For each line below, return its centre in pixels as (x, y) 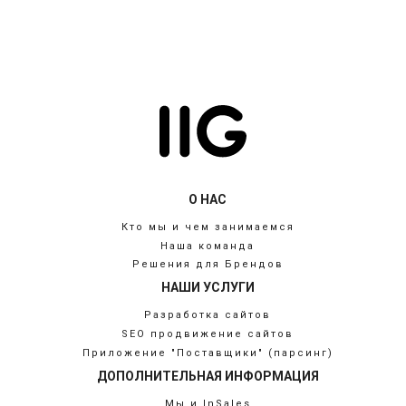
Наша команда (208, 246)
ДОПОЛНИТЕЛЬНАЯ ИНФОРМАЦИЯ (208, 376)
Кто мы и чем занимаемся (208, 227)
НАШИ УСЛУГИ (208, 288)
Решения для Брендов (208, 265)
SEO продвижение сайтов (208, 334)
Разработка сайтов (208, 315)
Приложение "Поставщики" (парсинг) (208, 353)
